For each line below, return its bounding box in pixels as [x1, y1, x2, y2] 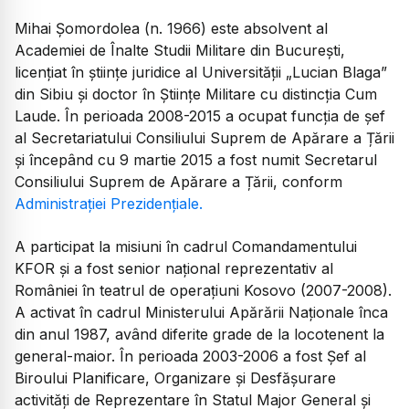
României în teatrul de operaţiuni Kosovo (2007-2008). [15, 280, 392, 299]
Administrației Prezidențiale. [15, 194, 203, 214]
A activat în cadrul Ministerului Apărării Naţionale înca [15, 302, 388, 321]
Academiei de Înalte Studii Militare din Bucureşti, [15, 41, 345, 60]
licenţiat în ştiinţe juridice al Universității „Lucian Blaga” [15, 63, 387, 82]
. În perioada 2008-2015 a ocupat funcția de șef [57, 107, 385, 126]
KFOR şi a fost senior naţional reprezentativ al [15, 258, 333, 278]
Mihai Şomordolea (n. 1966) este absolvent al [15, 19, 328, 38]
